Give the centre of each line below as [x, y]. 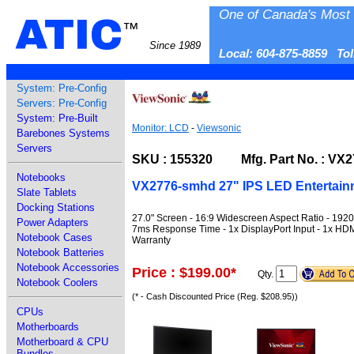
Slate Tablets [47, 192]
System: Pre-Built [57, 118]
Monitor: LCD [160, 128]
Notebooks [41, 177]
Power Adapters [53, 222]
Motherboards [48, 327]
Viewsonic [219, 128]
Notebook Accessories [68, 267]
